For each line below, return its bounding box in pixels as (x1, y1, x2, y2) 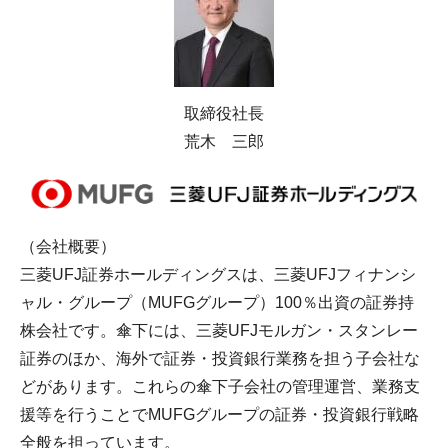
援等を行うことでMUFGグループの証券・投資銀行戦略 (20, 406, 419, 424)
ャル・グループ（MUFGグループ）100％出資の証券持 (20, 294, 414, 312)
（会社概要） (20, 238, 116, 256)
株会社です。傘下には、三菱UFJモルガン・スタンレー (20, 322, 418, 340)
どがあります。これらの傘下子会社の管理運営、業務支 (20, 378, 420, 396)
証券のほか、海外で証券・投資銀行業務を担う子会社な (20, 350, 420, 368)
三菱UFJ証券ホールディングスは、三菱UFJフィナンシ (20, 266, 416, 284)
